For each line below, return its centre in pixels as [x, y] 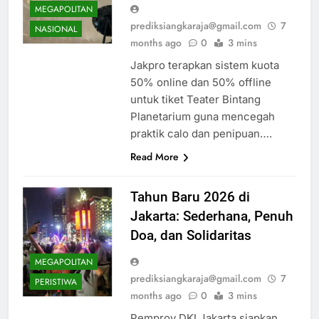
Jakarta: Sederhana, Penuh [211, 216]
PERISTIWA [56, 282]
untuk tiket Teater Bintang [195, 99]
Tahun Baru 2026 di [190, 197]
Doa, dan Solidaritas [190, 235]
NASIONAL [56, 29]
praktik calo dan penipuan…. [201, 134]
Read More [154, 157]
